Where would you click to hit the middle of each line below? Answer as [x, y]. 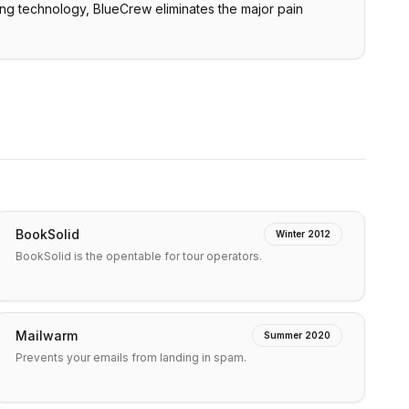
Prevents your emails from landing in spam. [131, 357]
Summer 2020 [297, 335]
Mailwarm [47, 335]
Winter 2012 [303, 234]
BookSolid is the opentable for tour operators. [139, 256]
